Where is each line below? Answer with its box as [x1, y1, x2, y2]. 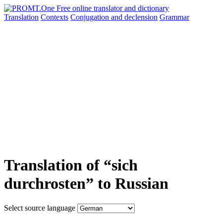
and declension [111, 13, 158, 21]
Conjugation [70, 13, 111, 21]
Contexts [41, 13, 68, 21]
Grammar [160, 13, 189, 21]
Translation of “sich [4, 156, 138, 174]
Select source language [4, 203, 75, 212]
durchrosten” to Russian [4, 174, 168, 193]
